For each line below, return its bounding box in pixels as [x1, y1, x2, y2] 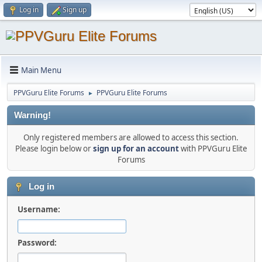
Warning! [14, 111, 51, 120]
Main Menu [21, 64, 61, 75]
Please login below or [15, 143, 93, 154]
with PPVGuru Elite [178, 143, 247, 154]
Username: [18, 204, 60, 215]
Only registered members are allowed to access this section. [23, 132, 239, 143]
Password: [18, 237, 57, 248]
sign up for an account [92, 143, 179, 154]
